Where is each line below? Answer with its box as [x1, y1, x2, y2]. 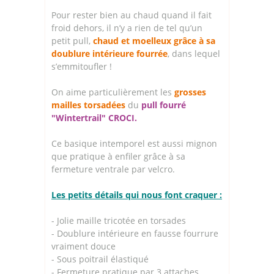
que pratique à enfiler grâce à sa [51, 150, 185, 162]
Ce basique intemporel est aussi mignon [51, 137, 217, 149]
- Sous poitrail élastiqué [51, 253, 149, 265]
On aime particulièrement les [51, 86, 174, 98]
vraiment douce [51, 240, 116, 252]
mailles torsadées [51, 98, 125, 111]
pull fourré [141, 98, 186, 111]
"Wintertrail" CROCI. [51, 111, 137, 124]
